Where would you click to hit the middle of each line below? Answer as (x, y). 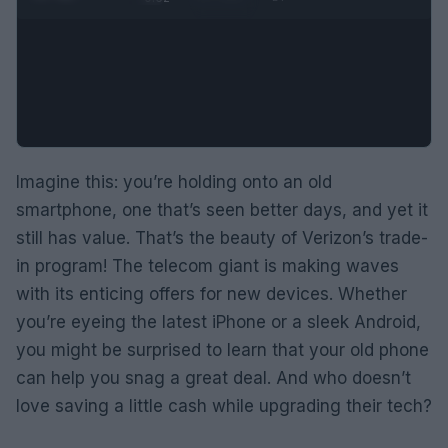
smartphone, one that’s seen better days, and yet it (222, 209)
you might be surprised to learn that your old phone (222, 349)
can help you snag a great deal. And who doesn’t (213, 377)
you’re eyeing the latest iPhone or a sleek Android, (218, 321)
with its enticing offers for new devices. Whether (211, 293)
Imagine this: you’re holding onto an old (174, 181)
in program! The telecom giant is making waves (207, 265)
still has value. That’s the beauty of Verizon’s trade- (222, 237)
